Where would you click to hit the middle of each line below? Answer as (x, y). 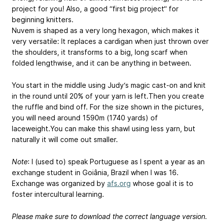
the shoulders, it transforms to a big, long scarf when (100, 52)
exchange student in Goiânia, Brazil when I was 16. (95, 172)
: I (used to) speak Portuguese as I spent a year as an (116, 161)
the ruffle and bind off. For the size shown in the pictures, (108, 107)
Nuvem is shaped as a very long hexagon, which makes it (106, 31)
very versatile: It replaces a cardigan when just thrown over (110, 41)
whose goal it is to (162, 183)
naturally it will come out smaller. (65, 139)
